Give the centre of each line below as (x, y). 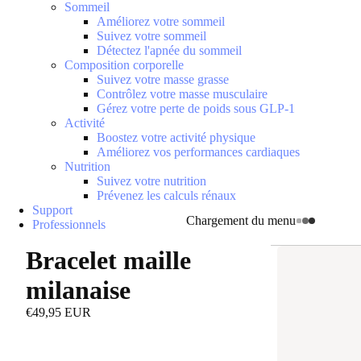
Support (52, 210)
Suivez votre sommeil (151, 36)
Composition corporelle (124, 65)
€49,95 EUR (58, 312)
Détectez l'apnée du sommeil (169, 50)
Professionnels (69, 224)
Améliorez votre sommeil (161, 21)
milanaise (78, 290)
